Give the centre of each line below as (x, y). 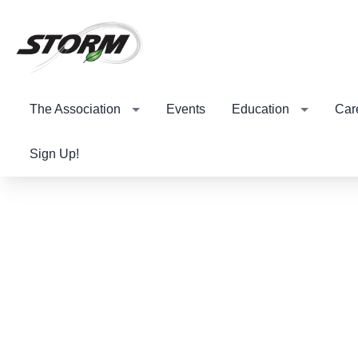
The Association (75, 109)
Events (186, 109)
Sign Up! (54, 153)
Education (261, 109)
